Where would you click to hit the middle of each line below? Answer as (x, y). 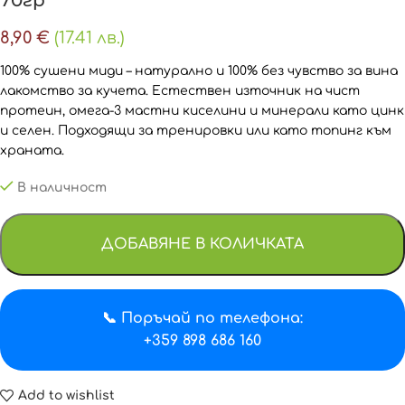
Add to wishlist (66, 395)
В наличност (62, 188)
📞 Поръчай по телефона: (202, 319)
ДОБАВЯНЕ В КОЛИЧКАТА (202, 245)
